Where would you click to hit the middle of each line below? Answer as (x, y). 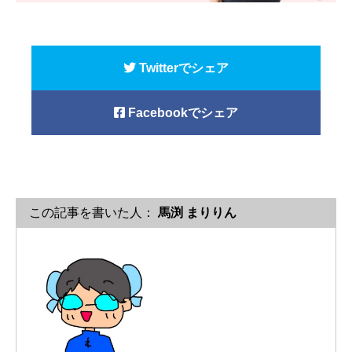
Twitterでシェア (182, 68)
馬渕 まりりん (196, 212)
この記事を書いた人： (92, 212)
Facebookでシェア (181, 112)
